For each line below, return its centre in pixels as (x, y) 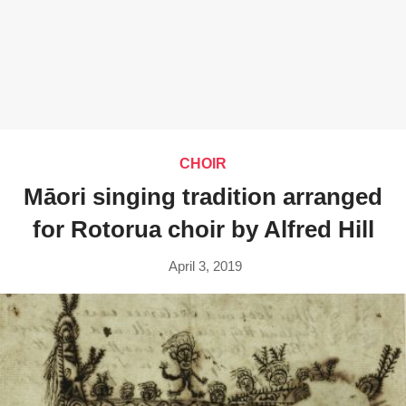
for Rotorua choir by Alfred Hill (203, 229)
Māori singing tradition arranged (203, 197)
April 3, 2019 (205, 266)
